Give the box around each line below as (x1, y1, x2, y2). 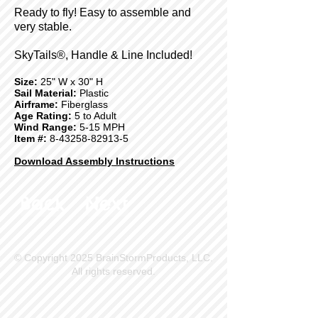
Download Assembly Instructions (14, 155, 175, 167)
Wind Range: (14, 121, 77, 133)
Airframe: (14, 99, 58, 110)
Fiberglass (58, 99, 108, 110)
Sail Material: (14, 87, 77, 99)
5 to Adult (72, 110, 116, 121)
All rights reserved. (72, 265, 155, 277)
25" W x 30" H (38, 76, 103, 87)
